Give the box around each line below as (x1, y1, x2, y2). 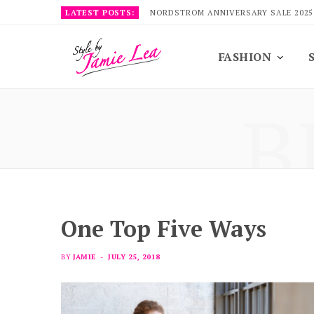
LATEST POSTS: (65, 8, 135, 18)
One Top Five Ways (61, 214, 266, 243)
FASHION (219, 49, 272, 64)
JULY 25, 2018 (108, 252, 161, 261)
